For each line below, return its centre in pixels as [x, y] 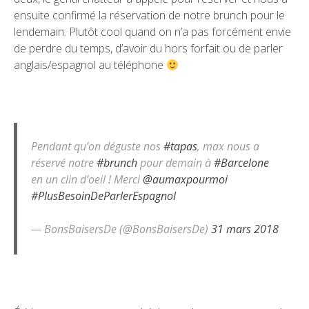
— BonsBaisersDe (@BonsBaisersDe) [121, 229]
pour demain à [176, 163]
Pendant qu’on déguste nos [97, 147]
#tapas [180, 147]
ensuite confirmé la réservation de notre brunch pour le [149, 16]
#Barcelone [241, 163]
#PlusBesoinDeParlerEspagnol [103, 196]
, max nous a [228, 147]
